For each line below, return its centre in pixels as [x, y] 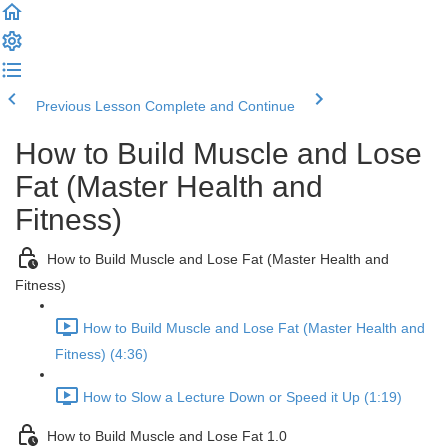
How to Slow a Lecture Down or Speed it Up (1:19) [242, 397]
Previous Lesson [88, 106]
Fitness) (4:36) [101, 354]
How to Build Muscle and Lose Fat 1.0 [167, 436]
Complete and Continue [220, 106]
